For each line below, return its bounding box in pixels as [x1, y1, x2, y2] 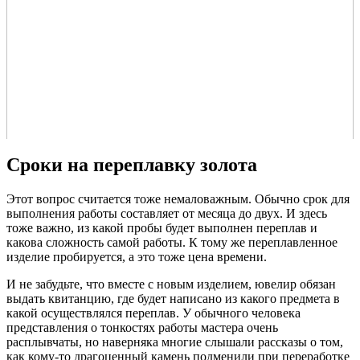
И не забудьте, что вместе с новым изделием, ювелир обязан [6, 277, 336, 292]
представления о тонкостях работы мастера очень [6, 321, 278, 335]
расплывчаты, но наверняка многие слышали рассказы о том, [6, 335, 343, 350]
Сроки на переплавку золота [6, 154, 257, 176]
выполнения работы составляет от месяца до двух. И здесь [6, 207, 327, 221]
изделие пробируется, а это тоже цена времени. [6, 250, 267, 264]
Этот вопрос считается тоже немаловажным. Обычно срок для [6, 192, 350, 207]
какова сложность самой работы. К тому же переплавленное [6, 235, 337, 250]
